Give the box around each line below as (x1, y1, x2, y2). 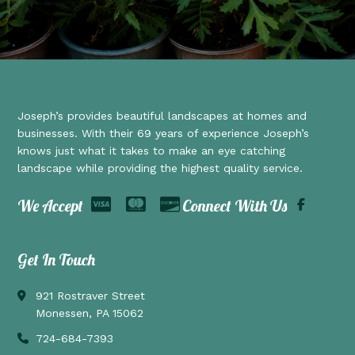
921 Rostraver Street (35, 288, 145, 302)
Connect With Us (181, 195, 287, 216)
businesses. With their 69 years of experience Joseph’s (17, 126, 310, 139)
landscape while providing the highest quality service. (17, 161, 303, 174)
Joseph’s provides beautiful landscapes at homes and (17, 109, 307, 122)
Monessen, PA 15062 (35, 306, 143, 319)
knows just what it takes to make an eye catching (17, 143, 286, 157)
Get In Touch (17, 249, 96, 269)
